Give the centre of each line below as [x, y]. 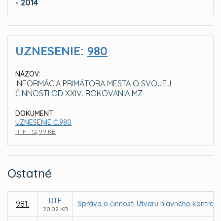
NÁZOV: [28, 74]
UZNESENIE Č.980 [43, 123]
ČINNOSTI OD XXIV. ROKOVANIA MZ [79, 93]
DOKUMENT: [35, 114]
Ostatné [30, 173]
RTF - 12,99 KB [36, 132]
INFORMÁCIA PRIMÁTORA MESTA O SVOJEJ [93, 84]
